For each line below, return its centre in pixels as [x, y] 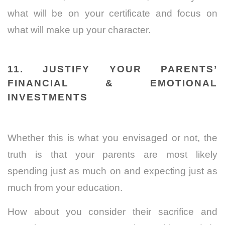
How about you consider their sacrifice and [113, 211]
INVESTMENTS [48, 97]
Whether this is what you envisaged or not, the [113, 138]
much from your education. [65, 187]
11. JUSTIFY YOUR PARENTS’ [113, 69]
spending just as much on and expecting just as [113, 171]
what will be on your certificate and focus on [113, 13]
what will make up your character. [79, 30]
